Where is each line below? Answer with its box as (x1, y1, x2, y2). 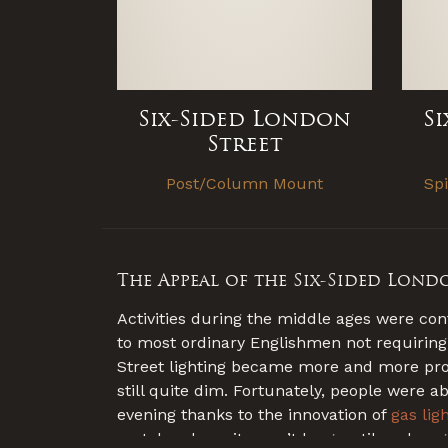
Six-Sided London (138, 104, 351, 132)
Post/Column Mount (166, 173, 323, 193)
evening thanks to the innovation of (117, 405, 391, 425)
